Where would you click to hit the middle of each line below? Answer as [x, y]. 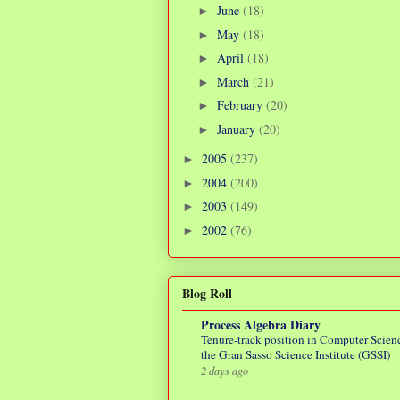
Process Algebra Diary [261, 325]
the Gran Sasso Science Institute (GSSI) [296, 355]
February [241, 105]
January [237, 129]
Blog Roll [207, 294]
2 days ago [225, 371]
